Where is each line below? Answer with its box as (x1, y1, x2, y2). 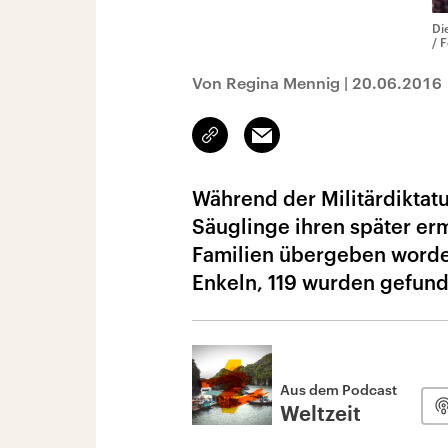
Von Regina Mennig (192, 73, 340, 92)
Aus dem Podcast (280, 381, 397, 398)
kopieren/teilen (210, 136, 305, 152)
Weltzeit (280, 405, 361, 425)
